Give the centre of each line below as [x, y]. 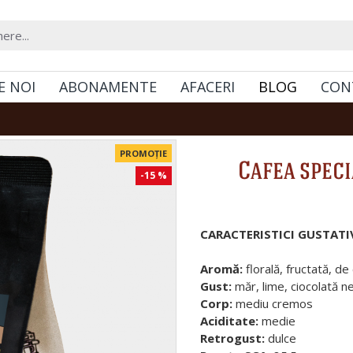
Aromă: [221, 269]
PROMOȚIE [143, 153]
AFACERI [208, 86]
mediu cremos [274, 303]
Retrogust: [234, 338]
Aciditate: [229, 321]
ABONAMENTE [108, 86]
